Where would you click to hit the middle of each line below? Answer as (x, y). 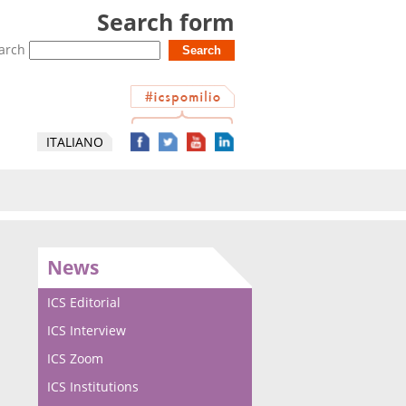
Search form (166, 22)
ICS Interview (87, 330)
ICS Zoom (75, 358)
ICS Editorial (84, 302)
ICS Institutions (93, 387)
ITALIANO (75, 142)
